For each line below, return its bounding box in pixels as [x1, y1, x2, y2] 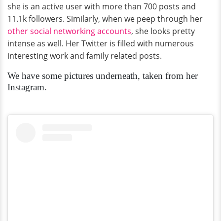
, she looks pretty [131, 26, 195, 37]
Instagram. [7, 82, 47, 93]
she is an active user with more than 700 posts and [7, 1, 196, 12]
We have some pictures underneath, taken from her [7, 71, 198, 81]
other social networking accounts [7, 26, 131, 37]
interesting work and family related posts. [7, 50, 162, 62]
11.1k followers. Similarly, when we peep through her [7, 13, 203, 25]
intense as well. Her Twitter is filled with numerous [7, 38, 194, 49]
